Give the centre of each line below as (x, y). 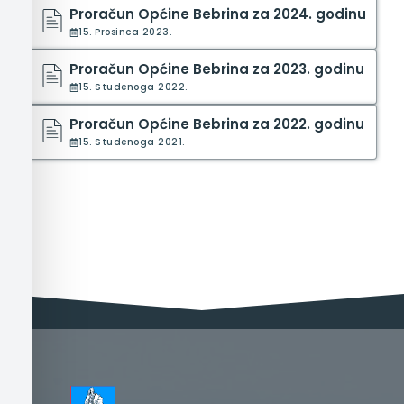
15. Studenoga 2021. (132, 142)
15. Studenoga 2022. (133, 87)
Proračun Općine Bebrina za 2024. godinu (218, 14)
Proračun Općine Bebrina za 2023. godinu (217, 69)
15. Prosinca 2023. (125, 32)
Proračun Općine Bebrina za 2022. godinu (217, 124)
